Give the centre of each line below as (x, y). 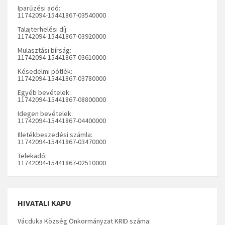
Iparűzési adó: (39, 8)
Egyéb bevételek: (44, 93)
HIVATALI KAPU (44, 203)
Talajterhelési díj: (43, 29)
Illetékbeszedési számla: (55, 135)
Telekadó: (32, 156)
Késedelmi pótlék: (45, 72)
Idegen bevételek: (45, 114)
